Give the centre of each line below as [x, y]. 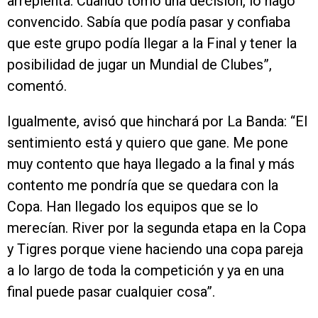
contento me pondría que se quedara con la [143, 185]
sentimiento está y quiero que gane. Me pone [148, 143]
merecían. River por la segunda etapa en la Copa [157, 228]
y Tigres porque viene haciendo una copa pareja [155, 249]
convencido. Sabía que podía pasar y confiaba [149, 22]
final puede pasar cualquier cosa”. [111, 292]
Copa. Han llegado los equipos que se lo [133, 207]
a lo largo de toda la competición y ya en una [146, 270]
